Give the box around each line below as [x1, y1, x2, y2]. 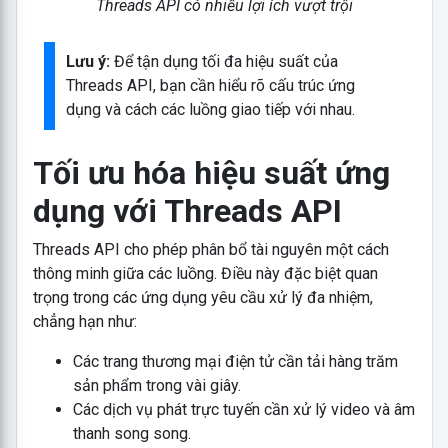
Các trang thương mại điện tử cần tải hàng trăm [72, 352, 398, 372]
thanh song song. [72, 424, 191, 444]
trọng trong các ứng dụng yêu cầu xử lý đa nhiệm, [32, 288, 373, 308]
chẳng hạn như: [32, 312, 137, 332]
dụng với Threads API [32, 192, 342, 231]
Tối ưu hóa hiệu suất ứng [32, 154, 390, 193]
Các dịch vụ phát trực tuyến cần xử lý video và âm [72, 400, 415, 420]
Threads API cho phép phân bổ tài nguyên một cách [32, 240, 389, 260]
